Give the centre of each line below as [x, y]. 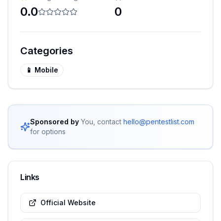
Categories [47, 51]
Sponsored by [55, 122]
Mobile [46, 70]
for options [48, 131]
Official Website [68, 203]
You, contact [101, 122]
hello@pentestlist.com [159, 122]
